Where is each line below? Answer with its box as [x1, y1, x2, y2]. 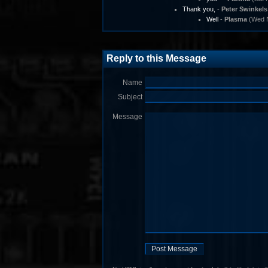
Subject [117, 93, 142, 101]
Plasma [224, 16, 247, 23]
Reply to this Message [106, 53, 206, 63]
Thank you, [182, 5, 215, 13]
